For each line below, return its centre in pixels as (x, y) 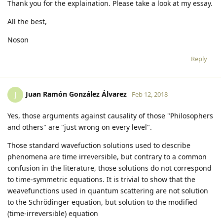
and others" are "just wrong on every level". (80, 127)
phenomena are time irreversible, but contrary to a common (107, 156)
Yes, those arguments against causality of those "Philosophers (110, 115)
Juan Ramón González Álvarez (76, 94)
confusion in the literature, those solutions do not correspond (110, 168)
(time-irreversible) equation (53, 213)
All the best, (27, 21)
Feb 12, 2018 (150, 94)
